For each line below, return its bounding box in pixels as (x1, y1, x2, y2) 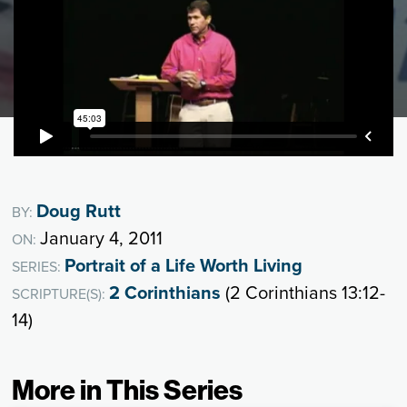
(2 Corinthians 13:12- (221, 279, 386, 307)
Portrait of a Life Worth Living (65, 252, 303, 280)
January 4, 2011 (40, 224, 164, 253)
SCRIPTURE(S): (12, 283, 110, 305)
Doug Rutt (36, 197, 122, 225)
